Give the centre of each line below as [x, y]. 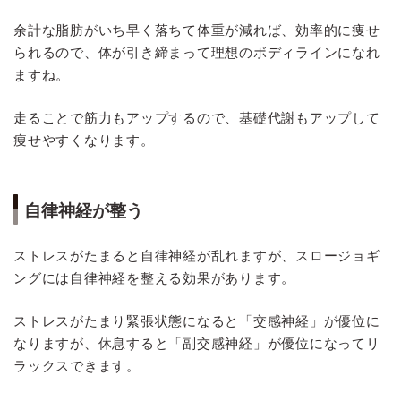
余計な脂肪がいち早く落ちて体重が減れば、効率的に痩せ [197, 30]
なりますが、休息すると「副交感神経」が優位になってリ [197, 343]
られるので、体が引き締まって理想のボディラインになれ [197, 52]
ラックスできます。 [77, 365]
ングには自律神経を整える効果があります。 [155, 277]
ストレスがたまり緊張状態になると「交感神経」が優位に [197, 320]
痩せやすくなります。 [84, 140]
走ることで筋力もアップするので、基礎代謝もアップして [197, 117]
